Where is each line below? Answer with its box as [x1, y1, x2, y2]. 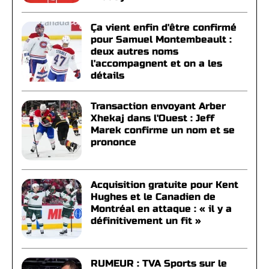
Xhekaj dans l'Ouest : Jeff [91, 112, 214, 124]
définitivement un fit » [91, 215, 201, 226]
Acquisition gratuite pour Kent [91, 179, 238, 190]
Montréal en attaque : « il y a [91, 203, 232, 214]
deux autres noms [91, 46, 178, 57]
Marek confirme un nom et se [91, 124, 235, 136]
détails [91, 70, 124, 81]
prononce [91, 136, 136, 148]
